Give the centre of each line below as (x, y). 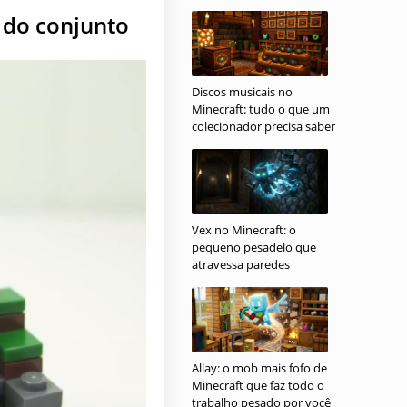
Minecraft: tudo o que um (261, 109)
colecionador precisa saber (263, 126)
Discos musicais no (242, 92)
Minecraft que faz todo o (258, 385)
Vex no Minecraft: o (244, 230)
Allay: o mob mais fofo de (259, 368)
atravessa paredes (241, 264)
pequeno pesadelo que (254, 247)
